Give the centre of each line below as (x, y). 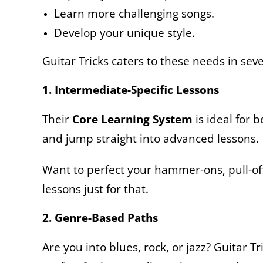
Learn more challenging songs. (136, 13)
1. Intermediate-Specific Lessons (131, 89)
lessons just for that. (97, 188)
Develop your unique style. (126, 32)
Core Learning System (132, 119)
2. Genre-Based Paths (102, 217)
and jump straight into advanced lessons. (151, 138)
